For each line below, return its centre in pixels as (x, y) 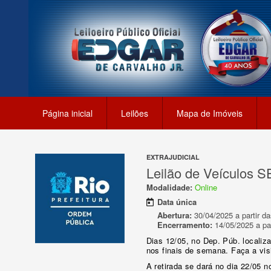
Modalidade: (170, 187)
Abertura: (174, 215)
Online (206, 187)
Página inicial (67, 113)
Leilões (135, 113)
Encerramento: (184, 225)
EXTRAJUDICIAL (173, 157)
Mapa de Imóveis (210, 113)
